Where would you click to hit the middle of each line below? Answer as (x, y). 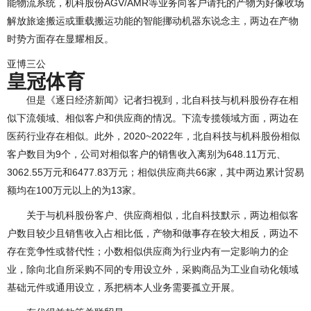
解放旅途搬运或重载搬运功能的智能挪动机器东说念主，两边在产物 (153, 21)
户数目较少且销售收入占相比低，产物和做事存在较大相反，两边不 (153, 234)
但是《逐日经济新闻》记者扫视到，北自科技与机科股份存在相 (153, 100)
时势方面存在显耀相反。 (60, 39)
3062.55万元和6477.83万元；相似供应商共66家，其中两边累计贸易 (155, 173)
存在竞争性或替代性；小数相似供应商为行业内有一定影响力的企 (148, 252)
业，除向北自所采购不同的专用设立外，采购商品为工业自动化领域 (153, 270)
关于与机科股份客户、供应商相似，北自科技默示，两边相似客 (153, 216)
